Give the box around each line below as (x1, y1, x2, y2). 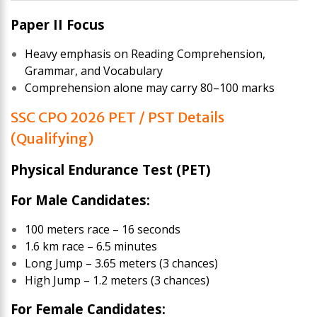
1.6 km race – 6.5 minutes (25, 238, 157, 254)
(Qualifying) (11, 129, 94, 147)
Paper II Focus (11, 15, 105, 33)
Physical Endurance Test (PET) (11, 160, 211, 178)
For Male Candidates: (11, 190, 150, 209)
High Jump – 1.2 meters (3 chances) (25, 272, 209, 288)
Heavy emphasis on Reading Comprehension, (25, 45, 265, 62)
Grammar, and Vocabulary (25, 62, 163, 79)
